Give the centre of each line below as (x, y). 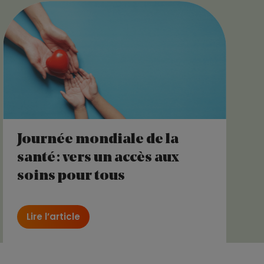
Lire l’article (54, 216)
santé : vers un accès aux (98, 158)
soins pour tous (71, 176)
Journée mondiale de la (98, 139)
